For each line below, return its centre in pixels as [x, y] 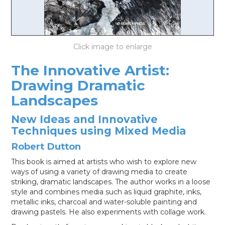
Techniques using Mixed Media [99, 131]
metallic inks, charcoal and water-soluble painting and [104, 202]
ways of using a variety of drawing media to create [99, 172]
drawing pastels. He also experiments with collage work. [109, 212]
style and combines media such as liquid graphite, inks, [106, 192]
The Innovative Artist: [90, 70]
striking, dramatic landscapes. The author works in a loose [111, 182]
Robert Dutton [46, 146]
